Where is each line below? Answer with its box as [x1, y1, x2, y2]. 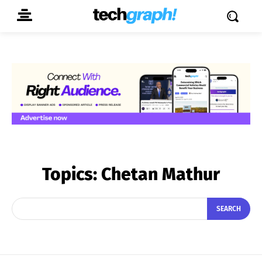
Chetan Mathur [101, 163, 220, 185]
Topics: [42, 163, 101, 185]
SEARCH [216, 205, 241, 213]
